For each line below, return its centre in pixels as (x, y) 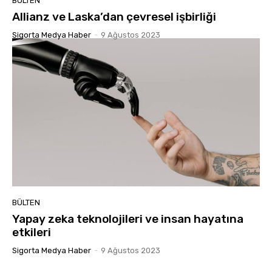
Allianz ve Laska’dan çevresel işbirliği (114, 16)
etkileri (32, 233)
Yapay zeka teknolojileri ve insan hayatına (128, 219)
